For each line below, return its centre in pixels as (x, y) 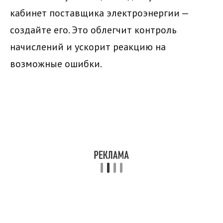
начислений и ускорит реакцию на (88, 47)
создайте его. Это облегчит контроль (93, 30)
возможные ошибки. (56, 64)
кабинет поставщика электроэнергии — (99, 13)
